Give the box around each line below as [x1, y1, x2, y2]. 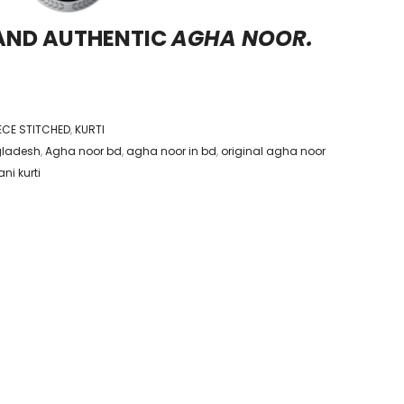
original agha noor [221, 143, 326, 160]
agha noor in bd [126, 143, 216, 160]
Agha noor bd [45, 143, 122, 160]
